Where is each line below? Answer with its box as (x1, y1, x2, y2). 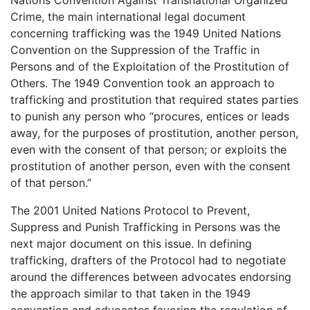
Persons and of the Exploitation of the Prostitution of (10, 59, 289, 73)
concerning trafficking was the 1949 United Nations (10, 26, 281, 40)
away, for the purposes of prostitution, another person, (10, 125, 298, 140)
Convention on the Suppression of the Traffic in (10, 42, 259, 57)
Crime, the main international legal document (10, 9, 246, 24)
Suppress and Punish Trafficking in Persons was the (10, 219, 280, 234)
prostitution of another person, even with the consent (10, 158, 291, 173)
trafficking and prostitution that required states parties (10, 92, 298, 107)
